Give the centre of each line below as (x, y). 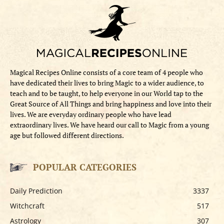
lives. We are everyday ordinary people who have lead (91, 114)
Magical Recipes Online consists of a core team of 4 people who (106, 72)
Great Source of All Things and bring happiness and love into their (111, 104)
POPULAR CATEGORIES (85, 167)
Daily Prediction (36, 191)
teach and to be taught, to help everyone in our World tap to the (106, 93)
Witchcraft (27, 206)
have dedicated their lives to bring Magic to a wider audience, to (107, 83)
